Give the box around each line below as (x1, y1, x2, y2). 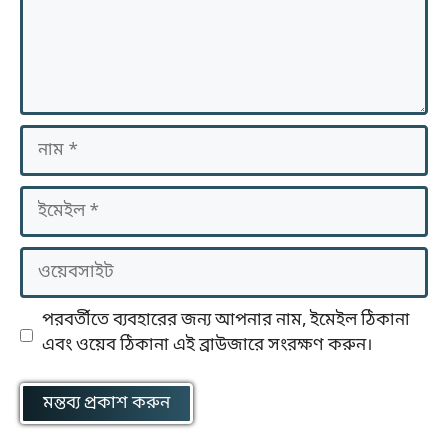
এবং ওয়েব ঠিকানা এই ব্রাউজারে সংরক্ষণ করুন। (41, 333, 372, 357)
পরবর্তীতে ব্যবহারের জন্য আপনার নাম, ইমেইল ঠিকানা (41, 308, 410, 332)
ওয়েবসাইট (19, 246, 95, 270)
